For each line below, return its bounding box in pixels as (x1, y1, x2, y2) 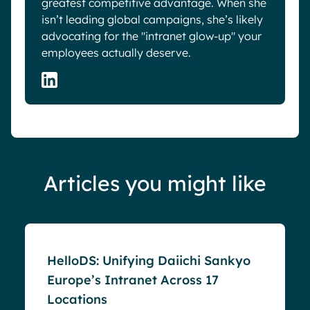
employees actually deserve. (42, 45, 191, 60)
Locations (47, 291, 107, 307)
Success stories (44, 188, 124, 203)
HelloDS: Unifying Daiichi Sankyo (47, 252, 250, 268)
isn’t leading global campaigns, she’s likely (42, 12, 263, 26)
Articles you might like (44, 170, 266, 197)
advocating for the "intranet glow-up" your (42, 28, 262, 43)
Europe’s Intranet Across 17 (47, 271, 219, 288)
